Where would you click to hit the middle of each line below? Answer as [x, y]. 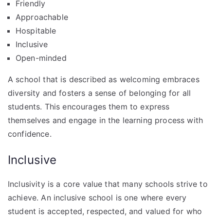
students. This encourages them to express [89, 106]
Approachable [42, 17]
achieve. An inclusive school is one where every [97, 197]
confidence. [30, 134]
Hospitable [36, 30]
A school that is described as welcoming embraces [104, 79]
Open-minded [41, 58]
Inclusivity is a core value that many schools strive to [108, 184]
